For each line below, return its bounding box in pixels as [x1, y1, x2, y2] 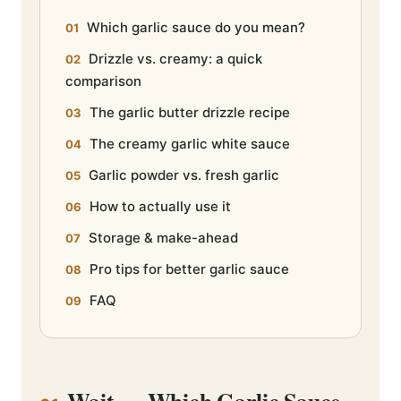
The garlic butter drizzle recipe [90, 104, 290, 122]
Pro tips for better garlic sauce [90, 260, 289, 278]
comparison [65, 73, 141, 90]
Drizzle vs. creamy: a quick [89, 50, 262, 68]
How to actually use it [90, 198, 231, 216]
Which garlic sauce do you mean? [87, 19, 305, 37]
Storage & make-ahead [89, 229, 238, 247]
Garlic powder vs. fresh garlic [89, 166, 279, 184]
